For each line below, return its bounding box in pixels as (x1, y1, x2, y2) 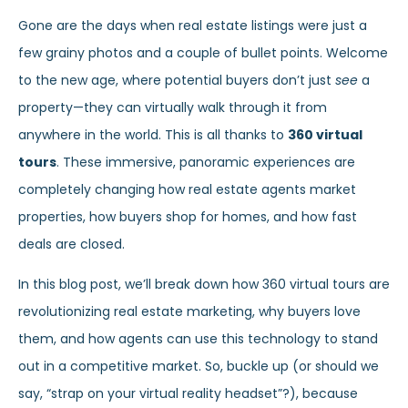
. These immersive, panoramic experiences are (56, 153, 355, 172)
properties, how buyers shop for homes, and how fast (18, 208, 357, 227)
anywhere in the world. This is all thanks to (18, 126, 288, 145)
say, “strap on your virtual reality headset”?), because (18, 384, 358, 403)
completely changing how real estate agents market (18, 180, 356, 199)
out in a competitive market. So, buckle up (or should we (18, 357, 379, 376)
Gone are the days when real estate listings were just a (18, 16, 367, 36)
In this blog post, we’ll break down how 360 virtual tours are (18, 275, 390, 294)
